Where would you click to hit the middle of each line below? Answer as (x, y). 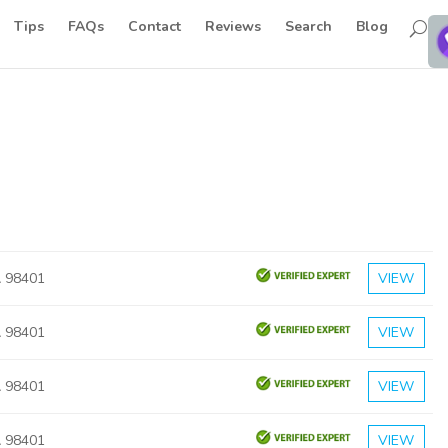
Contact (155, 26)
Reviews (233, 26)
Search (309, 26)
